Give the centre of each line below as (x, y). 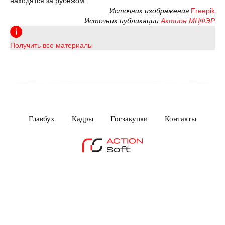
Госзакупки (129, 119)
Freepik (203, 11)
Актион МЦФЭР (188, 21)
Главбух (42, 119)
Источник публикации (123, 21)
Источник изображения (149, 11)
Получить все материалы (51, 45)
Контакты (181, 119)
